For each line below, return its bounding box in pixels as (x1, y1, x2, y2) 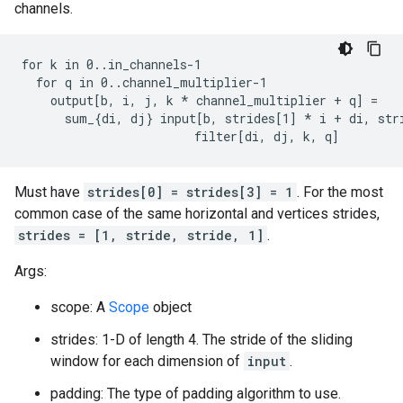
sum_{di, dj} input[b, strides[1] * (22, 110, 312, 127)
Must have (14, 184, 84, 201)
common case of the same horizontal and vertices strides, (14, 205, 380, 222)
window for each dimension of (50, 353, 244, 370)
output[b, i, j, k (22, 92, 181, 109)
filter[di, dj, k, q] (22, 128, 339, 145)
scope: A (50, 299, 109, 316)
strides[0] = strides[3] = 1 (87, 184, 293, 201)
